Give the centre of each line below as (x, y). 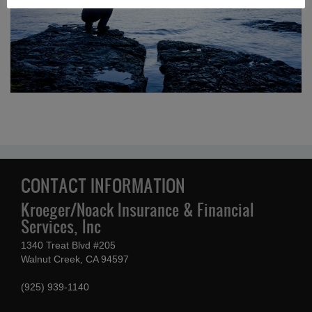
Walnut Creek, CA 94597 (75, 259)
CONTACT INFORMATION (103, 186)
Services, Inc (61, 227)
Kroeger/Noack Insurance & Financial (138, 210)
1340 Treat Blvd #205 (68, 245)
